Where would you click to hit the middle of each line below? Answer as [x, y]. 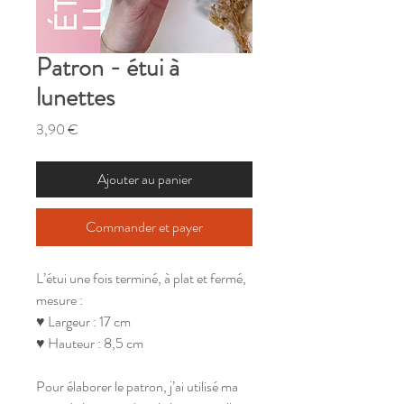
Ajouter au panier [144, 179]
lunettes [75, 97]
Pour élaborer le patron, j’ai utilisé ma [137, 386]
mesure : [61, 299]
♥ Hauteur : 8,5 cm [90, 343]
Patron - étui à [108, 67]
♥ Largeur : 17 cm [83, 321]
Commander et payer [144, 226]
